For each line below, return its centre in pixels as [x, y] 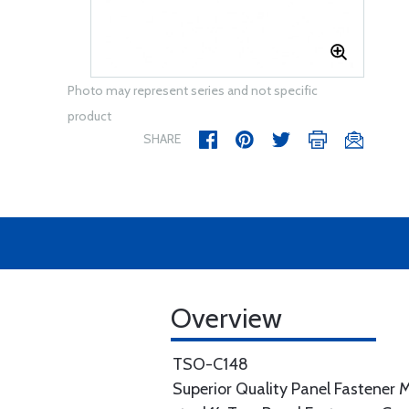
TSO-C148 [210, 364]
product [89, 116]
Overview [226, 318]
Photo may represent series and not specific [193, 90]
